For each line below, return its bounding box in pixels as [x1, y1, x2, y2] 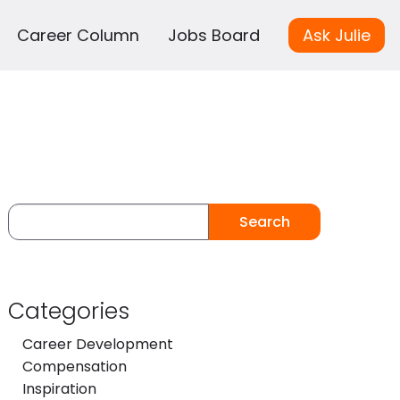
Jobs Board [168, 24, 260, 47]
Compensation [22, 356, 127, 378]
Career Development [22, 334, 173, 355]
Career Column [17, 24, 139, 47]
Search [238, 211, 290, 232]
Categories [8, 296, 129, 328]
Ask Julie [303, 24, 371, 47]
